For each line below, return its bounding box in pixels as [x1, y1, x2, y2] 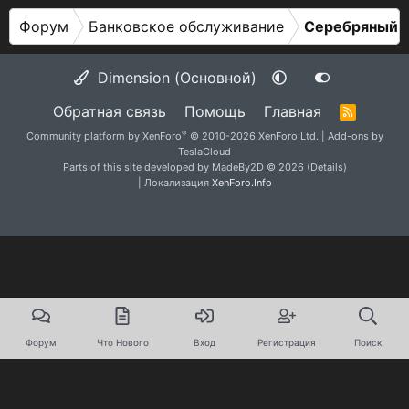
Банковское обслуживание [89, 17, 284, 36]
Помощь [184, 102, 246, 121]
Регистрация [257, 337, 316, 348]
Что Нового [96, 337, 149, 348]
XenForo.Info [211, 176, 272, 189]
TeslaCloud [178, 145, 231, 158]
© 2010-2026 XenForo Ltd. [189, 130, 319, 142]
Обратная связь [52, 102, 166, 121]
